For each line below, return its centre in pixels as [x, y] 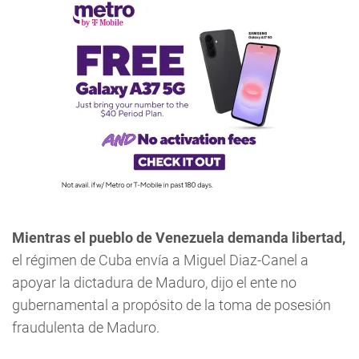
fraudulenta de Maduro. [86, 327]
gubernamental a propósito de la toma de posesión [171, 305]
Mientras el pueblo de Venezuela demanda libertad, [179, 238]
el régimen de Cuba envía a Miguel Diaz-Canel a [160, 260]
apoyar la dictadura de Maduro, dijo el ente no [154, 282]
